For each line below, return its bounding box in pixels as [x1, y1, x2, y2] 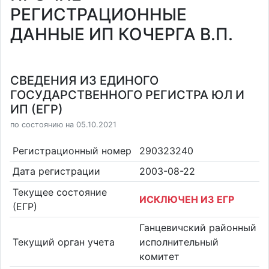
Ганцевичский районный [139, 221, 256, 234]
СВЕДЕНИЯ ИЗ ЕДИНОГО [10, 73, 159, 88]
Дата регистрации [12, 165, 100, 178]
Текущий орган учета [12, 235, 115, 248]
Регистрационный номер [12, 144, 131, 157]
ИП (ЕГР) [10, 102, 63, 116]
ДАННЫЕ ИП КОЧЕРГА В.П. [10, 24, 233, 44]
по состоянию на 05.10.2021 [10, 120, 116, 129]
